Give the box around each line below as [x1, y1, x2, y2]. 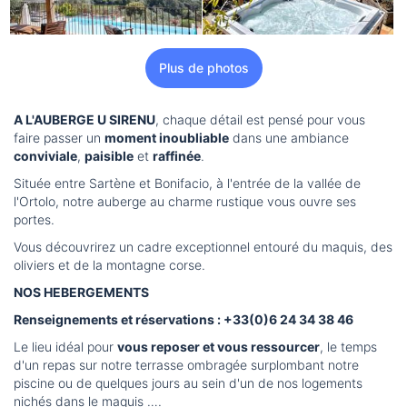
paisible [84, 148, 134, 164]
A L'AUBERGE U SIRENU [14, 112, 155, 128]
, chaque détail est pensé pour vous [155, 112, 365, 128]
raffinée [153, 148, 201, 164]
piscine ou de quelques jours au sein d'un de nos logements [14, 375, 362, 392]
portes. [14, 212, 58, 228]
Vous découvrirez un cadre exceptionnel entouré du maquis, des [14, 239, 392, 255]
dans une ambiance [229, 130, 349, 146]
